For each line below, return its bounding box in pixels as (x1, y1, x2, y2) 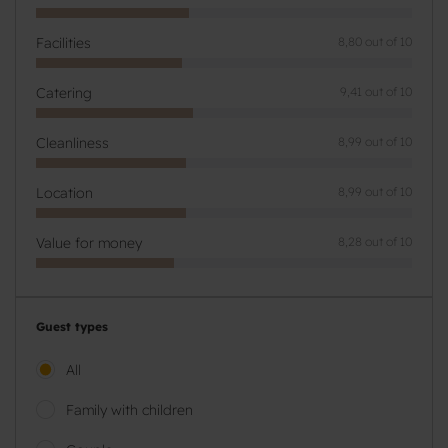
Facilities (36, 34, 91, 52)
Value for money (36, 234, 142, 252)
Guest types (36, 319, 108, 334)
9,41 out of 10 (340, 84, 412, 99)
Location (36, 184, 93, 202)
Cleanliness (36, 134, 109, 152)
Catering (36, 84, 92, 102)
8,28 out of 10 (338, 234, 412, 249)
